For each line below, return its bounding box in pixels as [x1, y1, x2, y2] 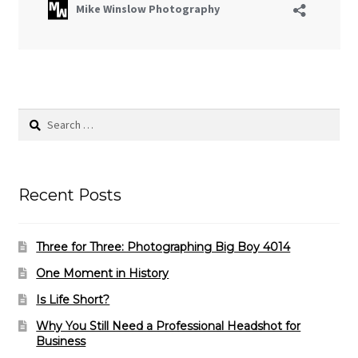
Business [36, 334, 86, 349]
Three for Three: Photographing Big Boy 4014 [36, 240, 291, 255]
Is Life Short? [36, 292, 110, 308]
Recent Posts [18, 185, 121, 205]
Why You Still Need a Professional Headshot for [36, 319, 301, 334]
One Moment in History [36, 266, 169, 281]
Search [17, 109, 56, 125]
